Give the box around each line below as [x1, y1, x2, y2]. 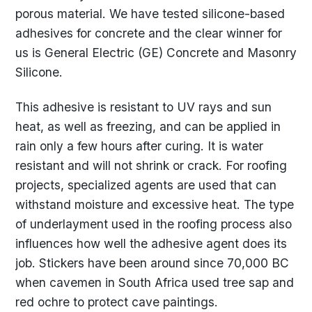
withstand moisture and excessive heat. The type [15, 196, 294, 212]
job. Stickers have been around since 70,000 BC [15, 255, 289, 270]
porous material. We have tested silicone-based [15, 6, 285, 21]
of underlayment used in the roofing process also [15, 216, 292, 231]
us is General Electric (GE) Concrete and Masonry [15, 45, 297, 60]
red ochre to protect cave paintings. [15, 294, 218, 309]
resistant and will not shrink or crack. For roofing [15, 157, 287, 173]
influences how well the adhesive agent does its [15, 235, 287, 251]
